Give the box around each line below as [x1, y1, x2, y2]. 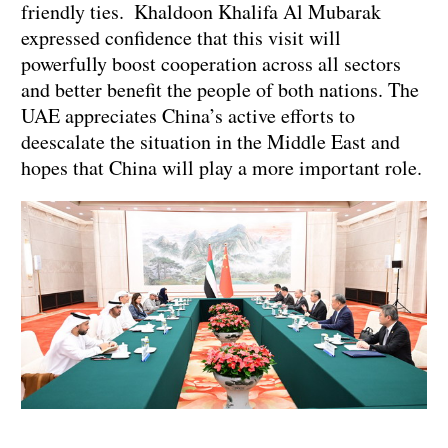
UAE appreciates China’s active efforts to [21, 102, 355, 130]
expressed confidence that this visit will [21, 24, 341, 52]
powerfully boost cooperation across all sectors [21, 50, 401, 78]
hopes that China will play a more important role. [21, 154, 422, 182]
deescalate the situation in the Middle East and [21, 128, 400, 156]
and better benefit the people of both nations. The [21, 76, 419, 104]
